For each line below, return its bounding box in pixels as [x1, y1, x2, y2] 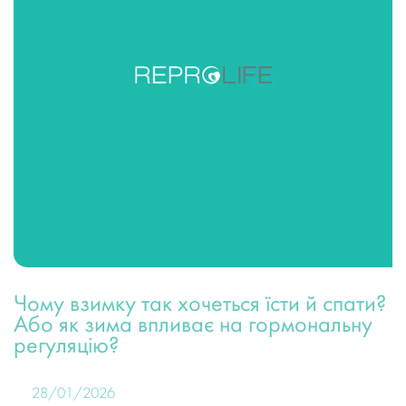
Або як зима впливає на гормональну [14, 314, 372, 338]
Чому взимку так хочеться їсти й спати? [14, 294, 386, 317]
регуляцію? [14, 335, 119, 359]
